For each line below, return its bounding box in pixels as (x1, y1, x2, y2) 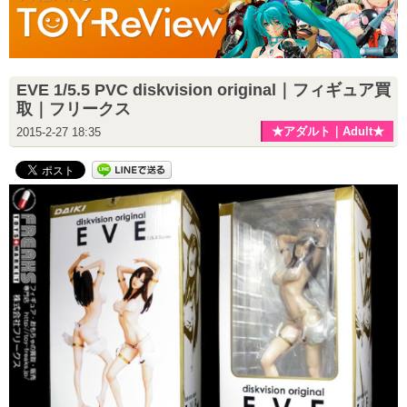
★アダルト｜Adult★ (272, 124, 384, 138)
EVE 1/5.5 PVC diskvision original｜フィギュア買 (16, 80, 391, 99)
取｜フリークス (16, 99, 131, 118)
